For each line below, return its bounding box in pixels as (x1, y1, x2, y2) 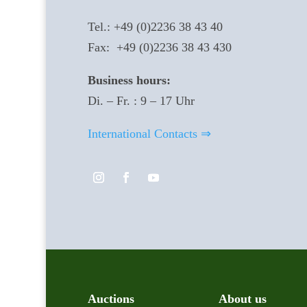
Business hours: (87, 73, 171, 88)
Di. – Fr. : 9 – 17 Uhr (87, 94, 195, 108)
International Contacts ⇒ (87, 127, 211, 141)
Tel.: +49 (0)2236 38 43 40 (87, 20, 223, 34)
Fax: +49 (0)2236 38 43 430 (87, 40, 232, 55)
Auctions (87, 291, 134, 306)
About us (219, 291, 267, 306)
